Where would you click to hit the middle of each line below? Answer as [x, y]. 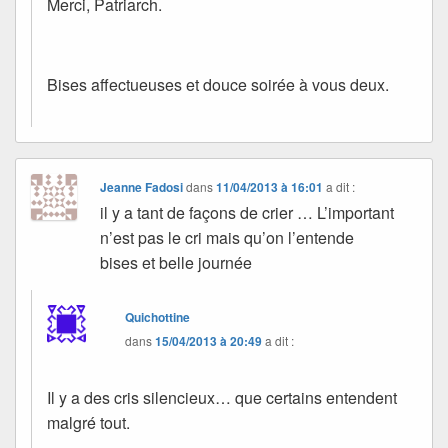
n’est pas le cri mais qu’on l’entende [227, 237]
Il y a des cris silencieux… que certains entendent [222, 397]
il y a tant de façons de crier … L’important [247, 212]
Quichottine [158, 316]
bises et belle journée [176, 262]
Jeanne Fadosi [142, 186]
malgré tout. [88, 422]
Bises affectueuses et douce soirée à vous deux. [218, 84]
